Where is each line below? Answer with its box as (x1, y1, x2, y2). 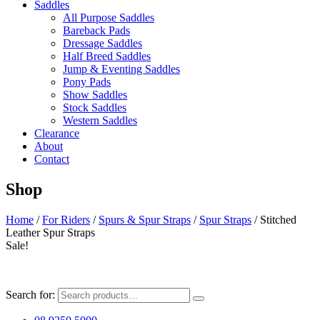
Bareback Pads (63, 24, 130, 36)
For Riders (42, 213, 90, 226)
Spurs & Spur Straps (99, 213, 191, 226)
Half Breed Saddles (63, 50, 151, 62)
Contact (34, 153, 69, 165)
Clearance (34, 127, 79, 139)
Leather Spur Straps (6, 226, 95, 239)
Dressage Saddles (63, 37, 142, 49)
